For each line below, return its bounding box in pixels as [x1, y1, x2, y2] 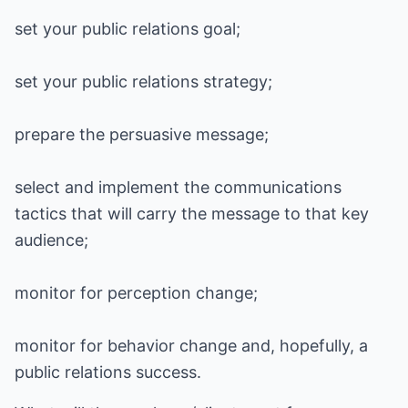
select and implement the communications [15, 178, 342, 197]
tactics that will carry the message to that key [15, 204, 369, 223]
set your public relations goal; [15, 19, 240, 38]
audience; [15, 230, 88, 250]
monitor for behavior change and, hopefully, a [15, 336, 368, 355]
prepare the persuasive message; [15, 125, 269, 144]
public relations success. [15, 362, 201, 382]
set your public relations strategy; [15, 72, 272, 91]
